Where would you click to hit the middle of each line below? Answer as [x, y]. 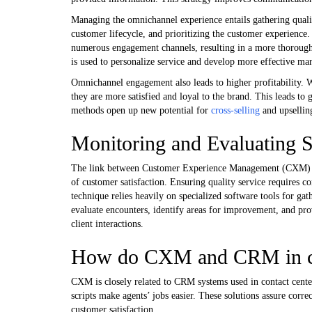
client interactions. [107, 224]
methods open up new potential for [141, 110]
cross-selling [235, 110]
